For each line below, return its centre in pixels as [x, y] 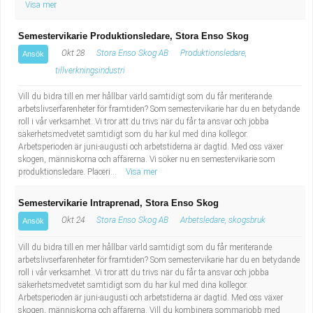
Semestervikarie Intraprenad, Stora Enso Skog [118, 203]
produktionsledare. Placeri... [68, 172]
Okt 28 [72, 53]
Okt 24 [72, 220]
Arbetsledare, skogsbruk [223, 220]
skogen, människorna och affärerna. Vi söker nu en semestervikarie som [147, 159]
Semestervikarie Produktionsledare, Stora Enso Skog [133, 36]
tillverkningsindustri [90, 71]
